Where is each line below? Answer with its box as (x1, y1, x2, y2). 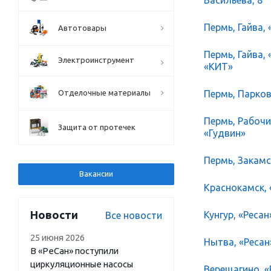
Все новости (105, 210, 162, 221)
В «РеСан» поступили (30, 246, 119, 256)
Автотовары (58, 24, 106, 32)
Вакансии (79, 169, 113, 178)
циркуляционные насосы (30, 259, 133, 269)
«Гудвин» (204, 127, 246, 139)
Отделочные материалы (58, 88, 151, 97)
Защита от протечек (58, 123, 135, 131)
